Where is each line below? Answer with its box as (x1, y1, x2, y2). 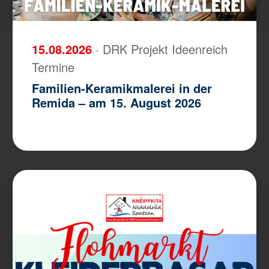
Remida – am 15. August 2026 (32, 93, 202, 111)
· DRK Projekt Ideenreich (95, 40, 228, 58)
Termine (32, 58, 75, 76)
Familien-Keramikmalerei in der (32, 79, 213, 97)
